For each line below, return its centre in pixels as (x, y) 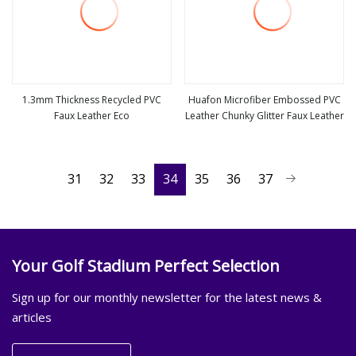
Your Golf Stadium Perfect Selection (146, 265)
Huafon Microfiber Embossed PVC (264, 99)
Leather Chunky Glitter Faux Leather (264, 115)
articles (32, 317)
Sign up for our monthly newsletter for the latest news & (167, 297)
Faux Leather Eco (91, 115)
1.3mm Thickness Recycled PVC (91, 99)
